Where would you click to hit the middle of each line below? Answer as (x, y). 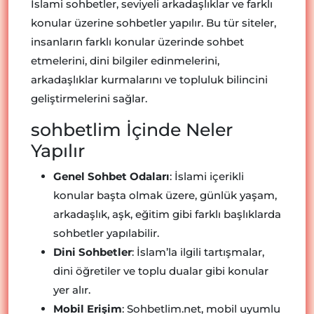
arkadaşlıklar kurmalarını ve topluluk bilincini (149, 80)
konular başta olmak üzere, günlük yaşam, (165, 195)
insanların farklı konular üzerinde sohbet (137, 42)
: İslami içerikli (207, 176)
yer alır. (72, 290)
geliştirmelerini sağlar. (89, 98)
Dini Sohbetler (93, 252)
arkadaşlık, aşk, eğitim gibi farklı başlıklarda (167, 214)
